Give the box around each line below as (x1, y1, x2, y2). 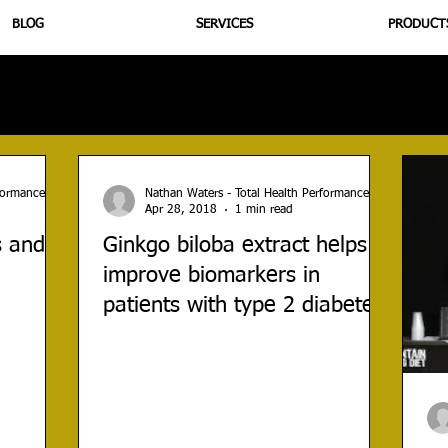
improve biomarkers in (103, 264, 320, 287)
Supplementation (84, 87, 189, 102)
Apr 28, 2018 (145, 204, 217, 217)
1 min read (235, 204, 293, 217)
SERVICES (195, 17, 253, 31)
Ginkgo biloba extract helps (103, 234, 367, 257)
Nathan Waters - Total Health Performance (145, 187, 369, 200)
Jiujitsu (308, 87, 351, 102)
